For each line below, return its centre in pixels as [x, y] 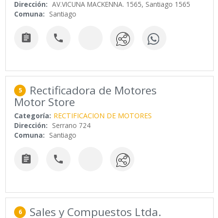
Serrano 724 [72, 126]
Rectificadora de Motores [93, 91]
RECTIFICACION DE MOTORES [103, 116]
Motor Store [45, 102]
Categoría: [33, 116]
